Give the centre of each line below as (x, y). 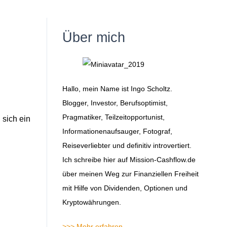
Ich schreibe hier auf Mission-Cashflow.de (129, 159)
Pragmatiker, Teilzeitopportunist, (113, 117)
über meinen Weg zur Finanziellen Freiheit (130, 174)
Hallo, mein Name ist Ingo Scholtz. (117, 88)
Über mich (93, 37)
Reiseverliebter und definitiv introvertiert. (127, 145)
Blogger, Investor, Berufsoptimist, (115, 103)
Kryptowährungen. (91, 202)
